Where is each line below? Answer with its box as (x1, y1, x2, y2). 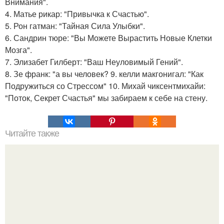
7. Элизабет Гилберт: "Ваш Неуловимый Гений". (5, 56, 183, 67)
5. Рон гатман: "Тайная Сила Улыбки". (5, 20, 145, 31)
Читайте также (5, 128, 59, 138)
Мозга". (5, 44, 32, 55)
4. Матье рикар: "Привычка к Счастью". (5, 8, 149, 19)
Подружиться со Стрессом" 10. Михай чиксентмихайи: (5, 80, 205, 91)
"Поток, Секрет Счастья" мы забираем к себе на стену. (5, 92, 207, 103)
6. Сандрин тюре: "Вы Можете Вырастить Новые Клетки (5, 32, 212, 43)
